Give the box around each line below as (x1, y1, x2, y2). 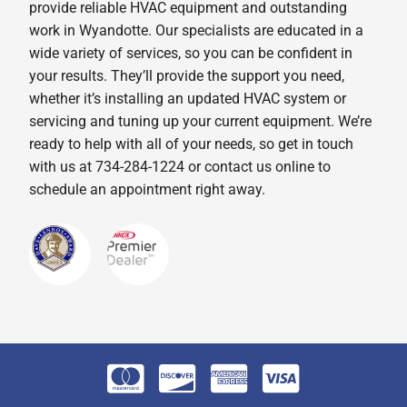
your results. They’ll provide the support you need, (29, 66, 345, 84)
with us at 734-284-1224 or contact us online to (29, 157, 332, 175)
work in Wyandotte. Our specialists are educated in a (29, 21, 364, 39)
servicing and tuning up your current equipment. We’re (29, 112, 372, 130)
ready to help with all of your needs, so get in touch (29, 134, 354, 153)
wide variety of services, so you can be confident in (29, 44, 353, 62)
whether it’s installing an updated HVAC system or (29, 89, 347, 107)
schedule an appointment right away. (29, 180, 266, 198)
